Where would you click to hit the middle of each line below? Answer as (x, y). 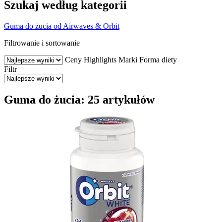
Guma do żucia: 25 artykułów (79, 99)
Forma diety (158, 59)
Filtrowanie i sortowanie (42, 43)
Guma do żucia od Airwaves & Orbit (62, 26)
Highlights (100, 59)
